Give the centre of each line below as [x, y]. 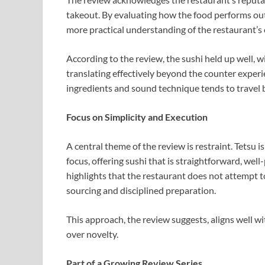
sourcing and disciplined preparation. [141, 190]
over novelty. [92, 234]
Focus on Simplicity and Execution [137, 117]
